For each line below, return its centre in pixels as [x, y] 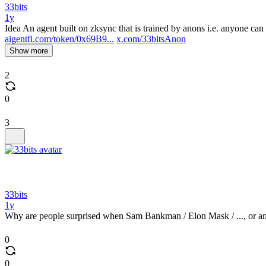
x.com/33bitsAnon [151, 39]
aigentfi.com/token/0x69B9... [59, 39]
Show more [29, 51]
